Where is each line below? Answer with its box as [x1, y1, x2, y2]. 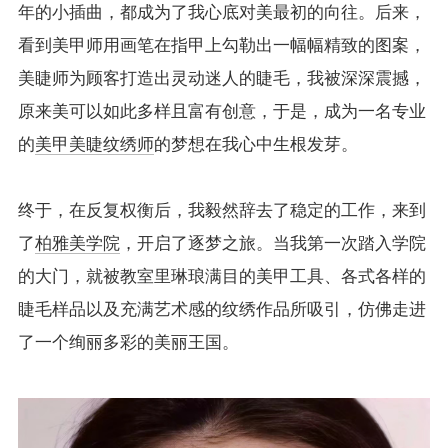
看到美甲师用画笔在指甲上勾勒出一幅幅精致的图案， [17, 36, 426, 56]
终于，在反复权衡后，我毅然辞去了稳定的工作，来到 [17, 201, 426, 221]
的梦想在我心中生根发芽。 [153, 135, 358, 155]
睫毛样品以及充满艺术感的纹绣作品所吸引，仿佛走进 [17, 300, 426, 320]
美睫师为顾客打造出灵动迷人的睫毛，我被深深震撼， [17, 69, 426, 89]
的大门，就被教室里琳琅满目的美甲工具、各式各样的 [17, 267, 426, 287]
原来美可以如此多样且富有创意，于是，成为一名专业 [17, 102, 426, 122]
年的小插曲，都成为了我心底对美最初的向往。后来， [17, 3, 426, 23]
